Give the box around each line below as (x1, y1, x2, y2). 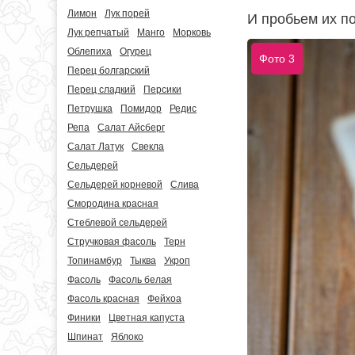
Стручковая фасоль (67, 236, 156, 247)
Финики (67, 312, 101, 323)
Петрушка (67, 103, 113, 114)
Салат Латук (67, 141, 124, 152)
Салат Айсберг (97, 122, 165, 133)
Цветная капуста (109, 312, 185, 323)
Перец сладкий (67, 84, 136, 95)
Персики (143, 84, 181, 95)
